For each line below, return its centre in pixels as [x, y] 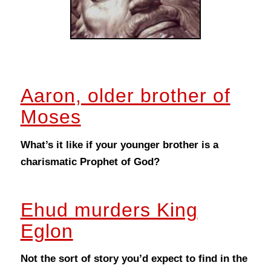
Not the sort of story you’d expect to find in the [134, 259]
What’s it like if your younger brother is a [119, 145]
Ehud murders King [109, 210]
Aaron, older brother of [125, 96]
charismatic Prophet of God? [90, 162]
